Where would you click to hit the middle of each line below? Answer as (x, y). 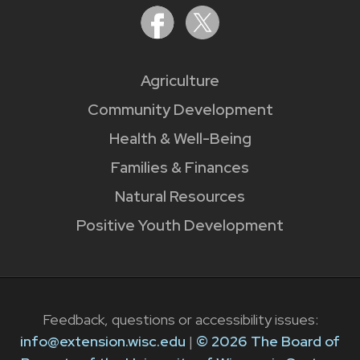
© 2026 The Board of (268, 341)
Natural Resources (180, 197)
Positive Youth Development (180, 226)
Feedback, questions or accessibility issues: (180, 319)
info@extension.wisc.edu (103, 341)
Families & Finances (180, 168)
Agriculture (180, 81)
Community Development (180, 110)
